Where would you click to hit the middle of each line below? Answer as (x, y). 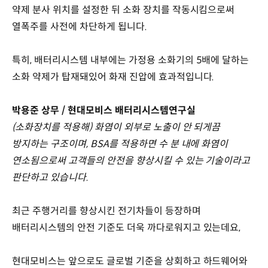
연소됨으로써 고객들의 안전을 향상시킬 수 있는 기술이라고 (131, 160)
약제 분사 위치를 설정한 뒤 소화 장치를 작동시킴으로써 (124, 10)
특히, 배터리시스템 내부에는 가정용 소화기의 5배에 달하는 (131, 60)
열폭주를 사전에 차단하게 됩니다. (81, 26)
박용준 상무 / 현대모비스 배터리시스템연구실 (105, 110)
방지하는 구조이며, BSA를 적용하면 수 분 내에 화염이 (120, 144)
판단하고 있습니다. (50, 177)
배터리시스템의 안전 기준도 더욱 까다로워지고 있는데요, (128, 227)
